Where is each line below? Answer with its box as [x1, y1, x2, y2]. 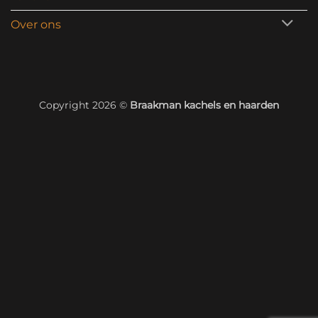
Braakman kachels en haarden [130, 98, 279, 111]
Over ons [11, 17, 61, 31]
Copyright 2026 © [39, 98, 130, 111]
